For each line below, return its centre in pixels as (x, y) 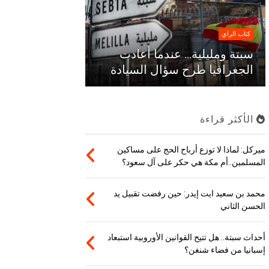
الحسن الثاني (243, 206)
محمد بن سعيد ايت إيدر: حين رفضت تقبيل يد (190, 194)
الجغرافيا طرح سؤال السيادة (182, 70)
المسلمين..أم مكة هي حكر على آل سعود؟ (194, 162)
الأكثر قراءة (228, 119)
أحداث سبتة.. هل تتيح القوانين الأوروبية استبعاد (187, 237)
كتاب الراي (236, 34)
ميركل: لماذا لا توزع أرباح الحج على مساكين (192, 150)
